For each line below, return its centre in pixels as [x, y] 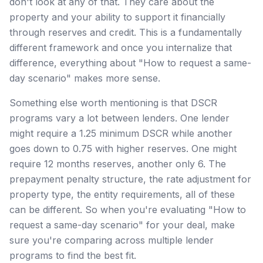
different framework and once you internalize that [121, 47]
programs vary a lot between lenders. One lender [119, 118]
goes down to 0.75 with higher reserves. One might [123, 148]
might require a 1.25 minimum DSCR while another [121, 133]
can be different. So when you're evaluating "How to [128, 209]
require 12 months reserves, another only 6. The [118, 163]
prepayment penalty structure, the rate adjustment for [130, 179]
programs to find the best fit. [73, 255]
